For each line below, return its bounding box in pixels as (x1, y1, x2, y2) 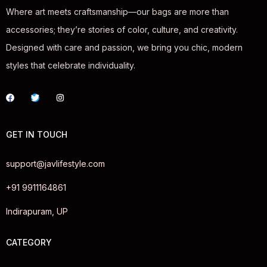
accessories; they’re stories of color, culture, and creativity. (6, 24, 238, 35)
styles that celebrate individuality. (6, 60, 135, 71)
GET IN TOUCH (6, 129, 67, 140)
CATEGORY (6, 237, 52, 248)
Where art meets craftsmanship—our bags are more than (6, 7, 229, 17)
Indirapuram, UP (6, 206, 68, 217)
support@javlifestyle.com (6, 159, 105, 169)
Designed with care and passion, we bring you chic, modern (6, 42, 243, 53)
